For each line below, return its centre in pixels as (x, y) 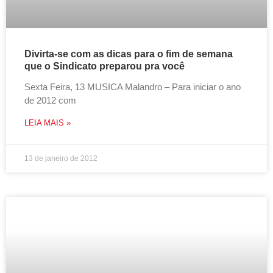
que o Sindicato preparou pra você (105, 66)
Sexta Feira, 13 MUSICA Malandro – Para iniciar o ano (133, 87)
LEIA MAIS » (48, 123)
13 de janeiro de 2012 (61, 158)
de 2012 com (50, 100)
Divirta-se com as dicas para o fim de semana (129, 54)
